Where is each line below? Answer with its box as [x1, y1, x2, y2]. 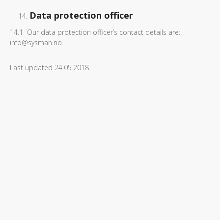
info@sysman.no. [10, 38, 63, 47]
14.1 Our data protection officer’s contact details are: [10, 27, 180, 37]
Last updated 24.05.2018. [10, 63, 90, 72]
